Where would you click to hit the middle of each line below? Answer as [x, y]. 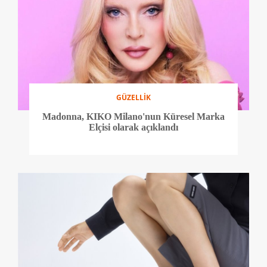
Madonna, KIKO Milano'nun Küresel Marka [133, 116]
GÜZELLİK [133, 97]
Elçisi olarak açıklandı [133, 127]
